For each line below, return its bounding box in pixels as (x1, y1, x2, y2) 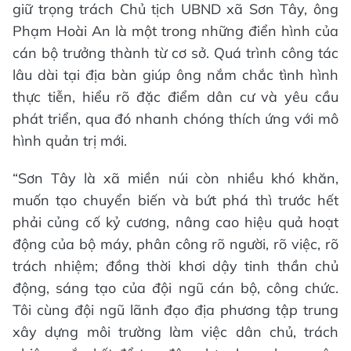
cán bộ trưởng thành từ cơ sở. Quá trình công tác (13, 44, 338, 63)
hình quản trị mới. (13, 132, 127, 150)
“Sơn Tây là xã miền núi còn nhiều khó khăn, (13, 169, 338, 188)
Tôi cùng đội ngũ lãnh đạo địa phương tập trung (13, 301, 338, 320)
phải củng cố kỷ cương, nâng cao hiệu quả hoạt (13, 213, 338, 232)
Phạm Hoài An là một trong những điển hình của (13, 22, 338, 41)
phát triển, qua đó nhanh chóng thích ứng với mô (13, 110, 338, 128)
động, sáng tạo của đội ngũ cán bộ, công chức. (13, 279, 338, 298)
